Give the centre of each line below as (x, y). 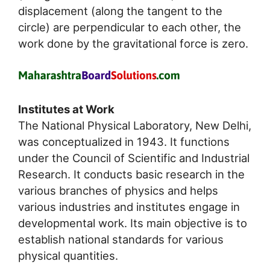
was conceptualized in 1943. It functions (124, 142)
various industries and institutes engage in (129, 207)
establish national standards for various (121, 240)
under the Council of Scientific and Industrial (134, 158)
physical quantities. (68, 256)
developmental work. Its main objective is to (133, 223)
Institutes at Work (66, 109)
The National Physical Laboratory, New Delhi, (135, 126)
